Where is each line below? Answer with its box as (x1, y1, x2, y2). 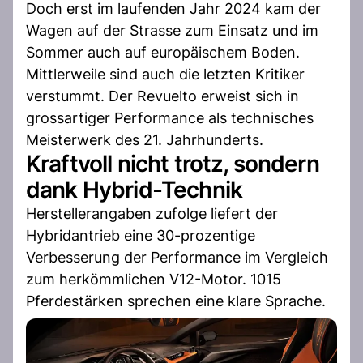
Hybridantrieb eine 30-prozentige (26, 226, 255, 244)
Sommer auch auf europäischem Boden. (26, 43, 300, 61)
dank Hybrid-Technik (26, 175, 243, 203)
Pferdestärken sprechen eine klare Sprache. (26, 292, 326, 310)
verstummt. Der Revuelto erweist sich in (26, 87, 299, 105)
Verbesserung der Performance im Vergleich (26, 248, 328, 266)
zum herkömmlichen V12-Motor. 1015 (26, 270, 281, 288)
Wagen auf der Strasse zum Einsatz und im (26, 21, 318, 39)
